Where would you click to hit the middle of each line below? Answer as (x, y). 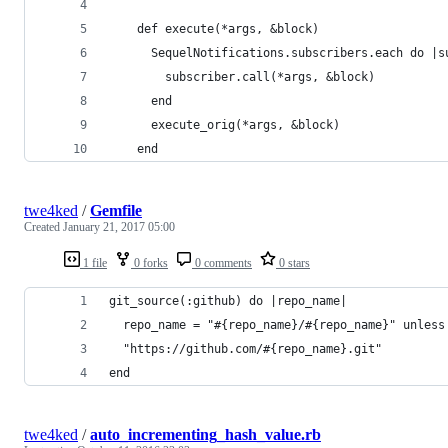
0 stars (293, 262)
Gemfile (116, 210)
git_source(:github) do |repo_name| (228, 300)
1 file (93, 262)
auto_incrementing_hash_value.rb (205, 434)
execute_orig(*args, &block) (224, 124)
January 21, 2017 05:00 (119, 226)
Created (43, 226)
